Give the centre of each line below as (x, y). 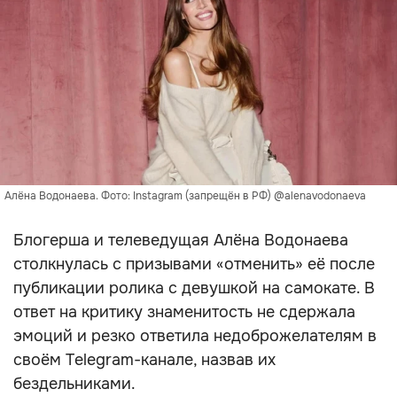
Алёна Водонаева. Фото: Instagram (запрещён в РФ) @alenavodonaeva (185, 196)
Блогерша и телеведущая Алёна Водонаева (181, 240)
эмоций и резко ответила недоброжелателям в (195, 336)
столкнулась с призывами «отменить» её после (194, 264)
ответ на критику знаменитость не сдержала (184, 312)
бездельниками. (74, 384)
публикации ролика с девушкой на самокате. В (194, 288)
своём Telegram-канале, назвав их (144, 360)
